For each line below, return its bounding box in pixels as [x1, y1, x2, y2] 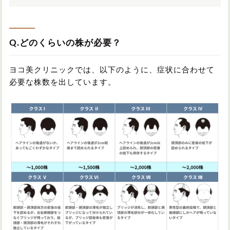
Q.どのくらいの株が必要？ [9, 38, 121, 47]
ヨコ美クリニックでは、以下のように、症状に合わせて [9, 66, 215, 74]
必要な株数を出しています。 [9, 78, 116, 86]
